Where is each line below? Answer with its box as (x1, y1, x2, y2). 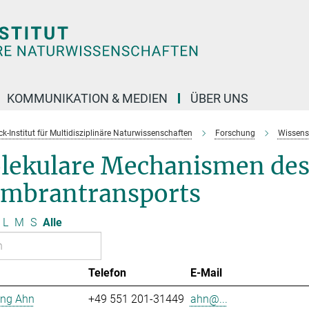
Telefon (88, 266, 126, 279)
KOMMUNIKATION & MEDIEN (7, 91, 168, 106)
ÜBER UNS (190, 91, 248, 106)
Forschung (215, 128, 255, 138)
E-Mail (190, 266, 222, 279)
